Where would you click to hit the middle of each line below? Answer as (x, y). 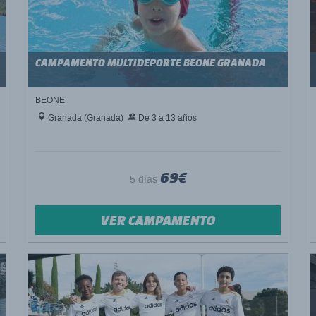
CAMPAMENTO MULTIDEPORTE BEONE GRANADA (151, 62)
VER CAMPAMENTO (158, 220)
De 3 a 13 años (166, 118)
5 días (145, 180)
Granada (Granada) (85, 118)
